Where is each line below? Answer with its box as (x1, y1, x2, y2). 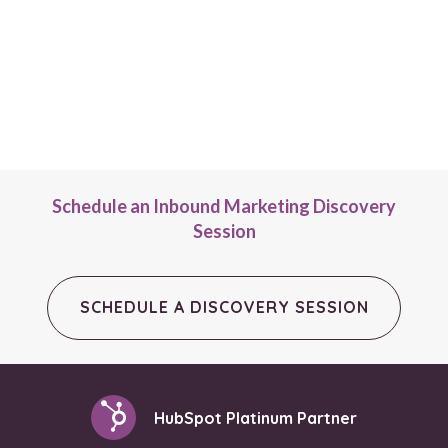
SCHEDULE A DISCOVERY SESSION (79, 297, 369, 318)
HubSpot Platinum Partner (154, 407, 357, 428)
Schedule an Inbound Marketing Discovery (52, 195, 396, 218)
